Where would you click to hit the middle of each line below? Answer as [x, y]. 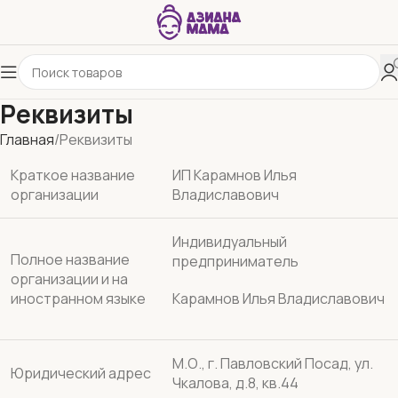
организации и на [69, 279]
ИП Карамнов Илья [235, 175]
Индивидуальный [230, 242]
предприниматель [235, 261]
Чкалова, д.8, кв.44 [235, 383]
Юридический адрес [81, 373]
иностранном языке [78, 298]
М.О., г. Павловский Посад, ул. [273, 363]
